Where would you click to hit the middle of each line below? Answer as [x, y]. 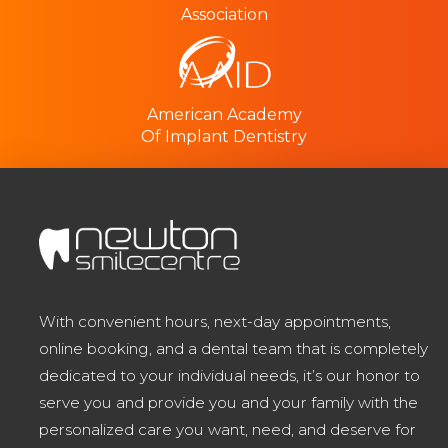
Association [224, 15]
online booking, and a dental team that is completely [234, 348]
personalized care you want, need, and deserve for [228, 429]
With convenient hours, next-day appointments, [215, 321]
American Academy [224, 115]
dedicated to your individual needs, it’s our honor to [230, 375]
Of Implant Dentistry [224, 137]
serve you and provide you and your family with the [229, 402]
